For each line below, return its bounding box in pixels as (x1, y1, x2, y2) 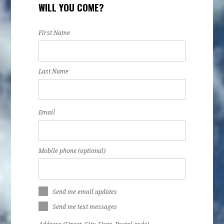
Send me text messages (52, 203, 117, 210)
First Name (38, 29, 70, 36)
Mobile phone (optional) (38, 147, 106, 154)
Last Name (38, 67, 69, 75)
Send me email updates (52, 188, 117, 195)
